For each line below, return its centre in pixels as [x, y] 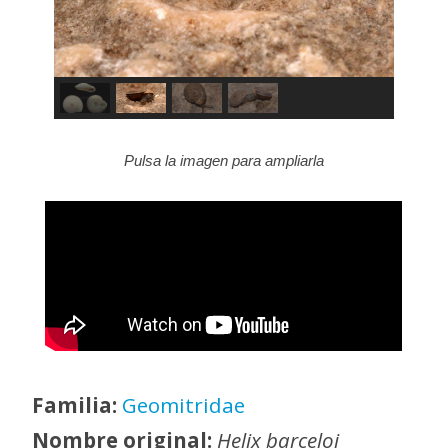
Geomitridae [183, 405]
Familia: [77, 405]
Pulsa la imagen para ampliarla [223, 160]
